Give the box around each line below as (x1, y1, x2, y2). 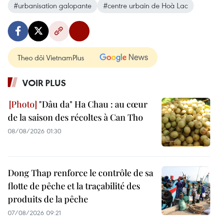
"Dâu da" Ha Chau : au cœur (37, 98, 147, 110)
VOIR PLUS (22, 76, 66, 89)
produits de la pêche (8, 193, 88, 205)
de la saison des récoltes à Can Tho (8, 111, 143, 123)
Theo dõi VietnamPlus (18, 52, 84, 62)
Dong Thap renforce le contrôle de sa (8, 166, 153, 179)
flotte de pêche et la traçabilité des (8, 180, 140, 192)
